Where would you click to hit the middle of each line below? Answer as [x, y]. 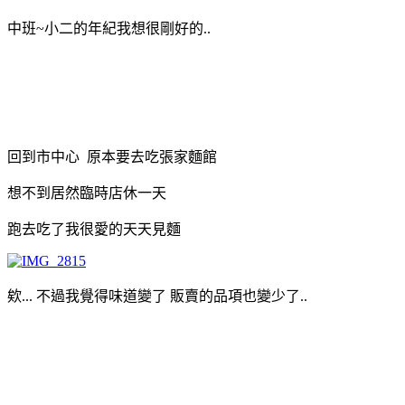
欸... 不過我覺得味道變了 [87, 296]
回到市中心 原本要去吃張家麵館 [112, 156]
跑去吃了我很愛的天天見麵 [94, 229]
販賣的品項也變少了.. [237, 296]
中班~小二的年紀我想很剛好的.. [109, 28]
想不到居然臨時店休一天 [87, 193]
